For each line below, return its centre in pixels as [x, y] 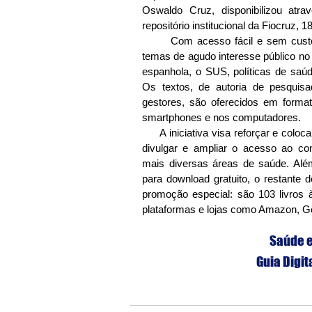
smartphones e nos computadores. [221, 118]
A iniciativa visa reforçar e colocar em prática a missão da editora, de [151, 133]
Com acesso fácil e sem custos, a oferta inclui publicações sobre [157, 41]
